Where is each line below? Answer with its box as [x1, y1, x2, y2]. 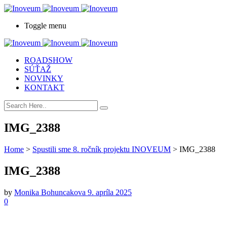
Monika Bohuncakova [14, 187, 88, 197]
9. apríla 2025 [88, 187, 132, 197]
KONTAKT [24, 83, 64, 92]
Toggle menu [24, 21, 66, 30]
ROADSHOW [24, 56, 72, 64]
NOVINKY [24, 74, 63, 83]
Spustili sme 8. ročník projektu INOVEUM [32, 144, 171, 154]
